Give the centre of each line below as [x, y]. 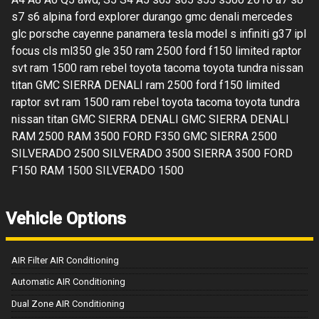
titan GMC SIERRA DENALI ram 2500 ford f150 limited [146, 85]
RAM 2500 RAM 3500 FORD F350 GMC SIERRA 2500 [144, 136]
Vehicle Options [66, 218]
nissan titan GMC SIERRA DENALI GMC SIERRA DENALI [150, 119]
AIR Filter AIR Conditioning [65, 260]
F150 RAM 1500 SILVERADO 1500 [98, 170]
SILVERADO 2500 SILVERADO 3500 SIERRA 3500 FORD [152, 153]
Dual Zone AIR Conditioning [68, 304]
